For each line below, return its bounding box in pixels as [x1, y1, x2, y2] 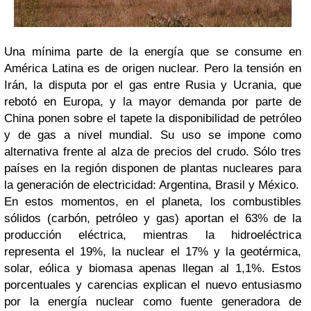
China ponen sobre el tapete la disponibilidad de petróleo [4, 112, 301, 125]
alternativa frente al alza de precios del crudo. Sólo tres [4, 145, 301, 158]
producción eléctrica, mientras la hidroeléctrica [4, 228, 301, 242]
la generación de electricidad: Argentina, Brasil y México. [4, 178, 299, 192]
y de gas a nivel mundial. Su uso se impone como [4, 128, 301, 142]
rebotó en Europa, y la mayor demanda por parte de [4, 95, 301, 108]
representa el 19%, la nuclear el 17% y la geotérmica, [4, 245, 301, 258]
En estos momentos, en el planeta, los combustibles [4, 195, 301, 208]
